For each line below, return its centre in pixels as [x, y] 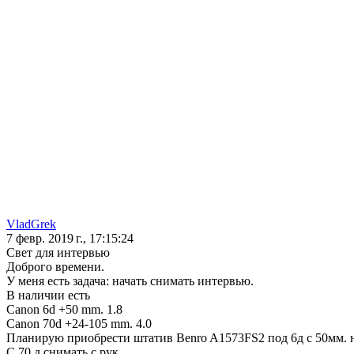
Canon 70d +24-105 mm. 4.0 [79, 324]
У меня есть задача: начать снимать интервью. [130, 281]
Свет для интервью [58, 253]
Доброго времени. [55, 267]
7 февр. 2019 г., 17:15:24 [70, 239]
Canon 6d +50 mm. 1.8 [64, 310]
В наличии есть [48, 296]
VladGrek [31, 224]
